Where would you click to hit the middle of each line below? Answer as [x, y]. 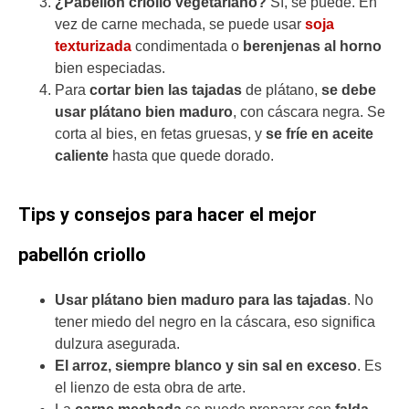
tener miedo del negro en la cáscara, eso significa [215, 322]
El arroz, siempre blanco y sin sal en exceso [206, 366]
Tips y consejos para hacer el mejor [168, 215]
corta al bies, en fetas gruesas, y [160, 134]
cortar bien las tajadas [166, 90]
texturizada [93, 46]
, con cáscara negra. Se [309, 112]
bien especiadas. [110, 68]
